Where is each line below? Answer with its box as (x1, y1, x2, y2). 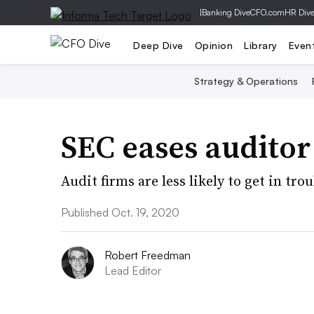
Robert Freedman (104, 248, 191, 262)
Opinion (194, 39, 233, 51)
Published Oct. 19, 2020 (61, 205, 179, 219)
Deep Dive (133, 39, 184, 51)
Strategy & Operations (193, 75, 298, 87)
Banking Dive (202, 7, 250, 18)
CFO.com (250, 7, 285, 18)
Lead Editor (104, 264, 161, 278)
